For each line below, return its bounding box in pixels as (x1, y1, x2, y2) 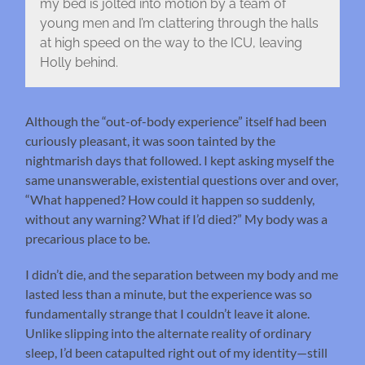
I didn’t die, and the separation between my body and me (25, 266, 339, 282)
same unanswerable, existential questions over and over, (25, 171, 339, 187)
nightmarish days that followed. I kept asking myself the (25, 152, 335, 168)
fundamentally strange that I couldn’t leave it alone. (25, 305, 310, 321)
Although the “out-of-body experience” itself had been (25, 112, 328, 129)
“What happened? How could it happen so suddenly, (25, 191, 315, 207)
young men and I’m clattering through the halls (39, 15, 319, 32)
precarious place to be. (25, 230, 153, 246)
